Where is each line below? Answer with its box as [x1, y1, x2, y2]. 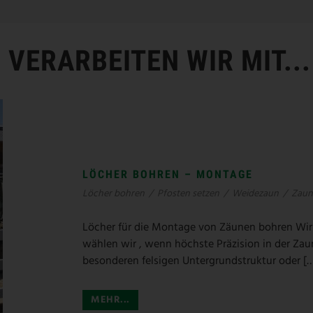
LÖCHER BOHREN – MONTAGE [82, 167, 253, 181]
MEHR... [91, 291, 130, 308]
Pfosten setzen [157, 185, 219, 202]
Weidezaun [232, 185, 279, 202]
